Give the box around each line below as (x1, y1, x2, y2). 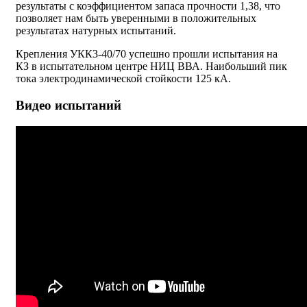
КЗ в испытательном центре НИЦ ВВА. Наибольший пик (16, 60, 287, 73)
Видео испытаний (16, 97, 121, 112)
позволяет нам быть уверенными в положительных (16, 12, 256, 25)
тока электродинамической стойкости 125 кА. (16, 73, 231, 85)
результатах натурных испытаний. (16, 25, 176, 37)
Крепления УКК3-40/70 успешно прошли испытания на (16, 48, 278, 60)
